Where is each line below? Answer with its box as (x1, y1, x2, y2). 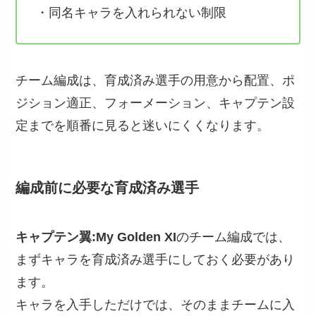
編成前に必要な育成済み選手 (16, 180, 200, 196)
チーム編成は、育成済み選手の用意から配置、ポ (16, 73, 296, 88)
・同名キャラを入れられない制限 (36, 5, 227, 20)
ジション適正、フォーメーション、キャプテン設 (16, 96, 296, 111)
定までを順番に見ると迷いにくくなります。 (16, 119, 270, 133)
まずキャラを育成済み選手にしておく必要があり (16, 252, 296, 267)
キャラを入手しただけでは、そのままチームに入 (16, 297, 296, 312)
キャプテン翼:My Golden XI (16, 229, 177, 244)
